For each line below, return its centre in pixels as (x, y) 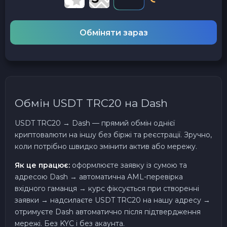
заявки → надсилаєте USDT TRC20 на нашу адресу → (112, 200)
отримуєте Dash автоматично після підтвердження (108, 212)
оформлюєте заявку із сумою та (128, 165)
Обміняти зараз (113, 32)
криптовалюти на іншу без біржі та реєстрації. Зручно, (113, 135)
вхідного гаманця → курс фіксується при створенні (107, 188)
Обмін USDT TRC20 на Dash (91, 103)
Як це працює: (42, 165)
